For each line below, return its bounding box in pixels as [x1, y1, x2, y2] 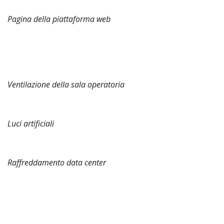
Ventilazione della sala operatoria [7, 79, 124, 90]
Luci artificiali [7, 118, 54, 129]
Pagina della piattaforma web [7, 13, 110, 24]
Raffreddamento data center [7, 157, 106, 168]
